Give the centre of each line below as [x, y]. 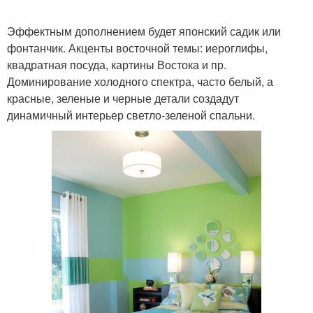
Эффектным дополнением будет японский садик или [144, 31]
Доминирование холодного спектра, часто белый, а [140, 82]
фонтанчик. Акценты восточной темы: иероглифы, [137, 48]
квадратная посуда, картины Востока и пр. [117, 65]
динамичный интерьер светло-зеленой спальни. [131, 115]
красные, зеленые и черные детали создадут [123, 99]
